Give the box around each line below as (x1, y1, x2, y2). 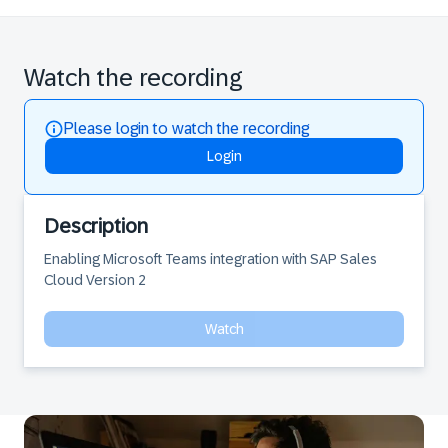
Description (44, 215, 148, 237)
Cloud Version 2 (44, 272, 146, 288)
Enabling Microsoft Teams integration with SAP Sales (44, 251, 377, 267)
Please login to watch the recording (63, 120, 309, 137)
